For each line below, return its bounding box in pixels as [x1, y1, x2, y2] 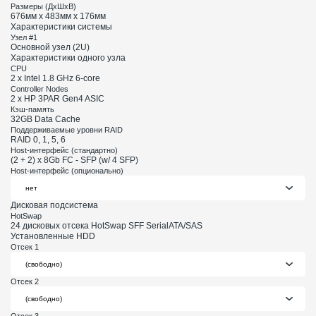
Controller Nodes [11, 85, 68, 94]
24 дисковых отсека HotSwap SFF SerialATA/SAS [11, 221, 202, 231]
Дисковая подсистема [11, 200, 98, 211]
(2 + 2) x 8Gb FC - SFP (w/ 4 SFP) [11, 155, 138, 166]
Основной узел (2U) [11, 42, 90, 53]
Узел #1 [11, 33, 37, 42]
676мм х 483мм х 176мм [11, 11, 106, 22]
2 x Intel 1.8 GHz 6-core [11, 73, 100, 84]
